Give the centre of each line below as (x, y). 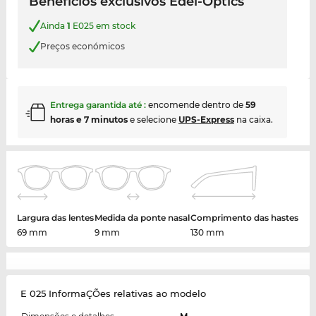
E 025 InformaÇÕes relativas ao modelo (113, 293)
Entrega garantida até (97, 104)
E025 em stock (103, 25)
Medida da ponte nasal (142, 217)
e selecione (153, 119)
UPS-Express (206, 119)
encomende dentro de (196, 104)
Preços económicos (82, 47)
